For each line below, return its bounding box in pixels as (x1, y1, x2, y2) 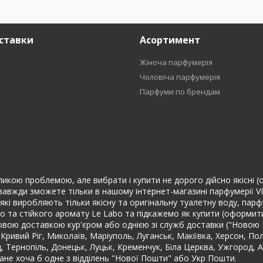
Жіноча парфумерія (139, 57, 213, 68)
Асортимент (139, 33, 200, 46)
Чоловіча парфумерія (139, 72, 220, 82)
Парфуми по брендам (139, 86, 220, 97)
